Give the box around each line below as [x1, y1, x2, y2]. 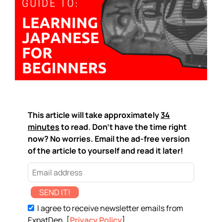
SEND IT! [39, 187, 70, 198]
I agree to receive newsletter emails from [36, 203, 184, 214]
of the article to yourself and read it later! [28, 145, 183, 156]
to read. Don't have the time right [59, 121, 187, 132]
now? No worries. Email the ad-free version [28, 133, 190, 144]
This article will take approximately [28, 110, 161, 120]
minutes [28, 121, 59, 132]
